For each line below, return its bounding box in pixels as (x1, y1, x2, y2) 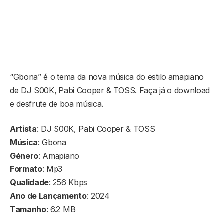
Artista (10, 123, 37, 134)
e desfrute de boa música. (10, 98, 103, 109)
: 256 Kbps (49, 177, 87, 187)
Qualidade (10, 177, 49, 187)
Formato (10, 164, 42, 174)
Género (10, 150, 39, 161)
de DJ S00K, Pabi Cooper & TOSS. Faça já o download (10, 85, 210, 95)
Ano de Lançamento (10, 190, 87, 201)
